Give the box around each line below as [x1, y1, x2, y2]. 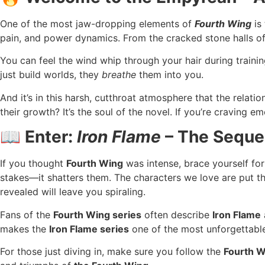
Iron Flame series [49, 222, 129, 235]
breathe [102, 69, 136, 81]
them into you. [136, 69, 203, 81]
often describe [141, 208, 212, 221]
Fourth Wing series [53, 208, 141, 221]
